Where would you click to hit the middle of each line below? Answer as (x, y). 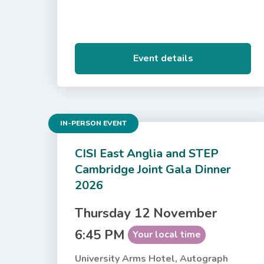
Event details (163, 58)
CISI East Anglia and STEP (147, 153)
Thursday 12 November (146, 213)
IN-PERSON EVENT (94, 123)
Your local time (167, 234)
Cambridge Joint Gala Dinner (153, 169)
